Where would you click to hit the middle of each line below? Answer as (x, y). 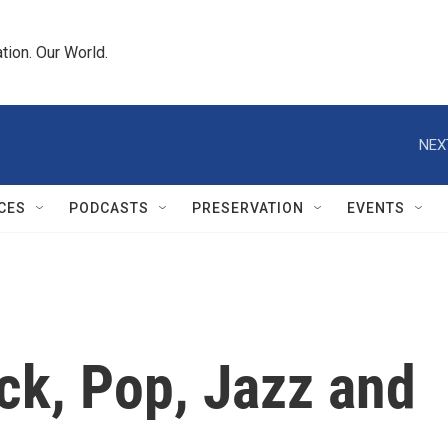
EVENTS (376, 208)
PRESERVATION (248, 208)
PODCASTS (109, 208)
